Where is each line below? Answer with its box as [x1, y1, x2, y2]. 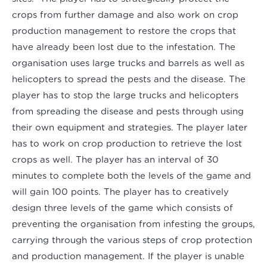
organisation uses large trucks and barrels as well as [12, 59, 244, 69]
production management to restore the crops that [12, 27, 236, 36]
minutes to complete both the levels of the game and [12, 172, 251, 181]
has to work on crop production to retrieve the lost [12, 139, 242, 149]
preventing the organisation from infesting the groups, [12, 220, 255, 229]
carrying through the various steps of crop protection [12, 236, 252, 246]
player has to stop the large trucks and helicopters [12, 91, 238, 101]
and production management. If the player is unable [12, 252, 244, 262]
